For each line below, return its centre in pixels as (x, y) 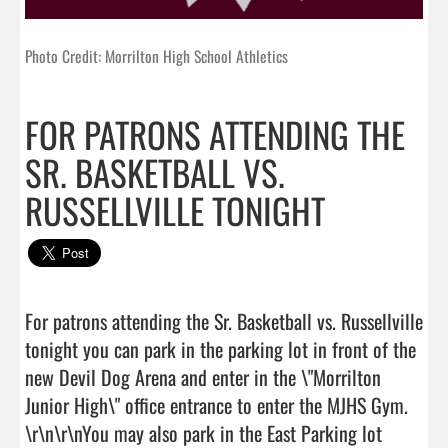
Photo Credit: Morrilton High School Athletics (156, 55)
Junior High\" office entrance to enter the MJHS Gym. (216, 404)
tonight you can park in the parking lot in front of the (220, 348)
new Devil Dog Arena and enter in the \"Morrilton (203, 376)
